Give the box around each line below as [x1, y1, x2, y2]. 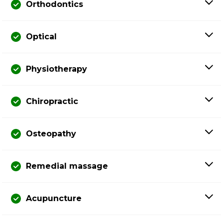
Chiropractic [26, 96, 78, 106]
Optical [26, 31, 57, 41]
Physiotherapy [26, 64, 87, 74]
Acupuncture [26, 193, 82, 203]
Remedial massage [26, 161, 108, 171]
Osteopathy [26, 128, 76, 138]
